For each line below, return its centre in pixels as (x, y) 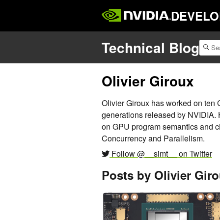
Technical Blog (151, 48)
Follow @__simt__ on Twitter (161, 154)
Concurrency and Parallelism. (153, 138)
